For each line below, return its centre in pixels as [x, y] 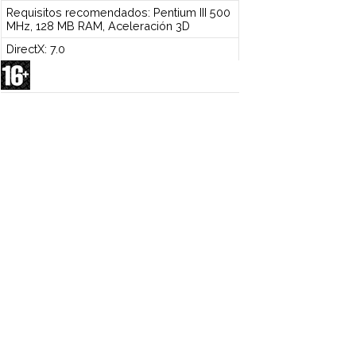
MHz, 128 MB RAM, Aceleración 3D [98, 25]
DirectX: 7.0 [35, 49]
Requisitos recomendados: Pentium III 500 [118, 12]
